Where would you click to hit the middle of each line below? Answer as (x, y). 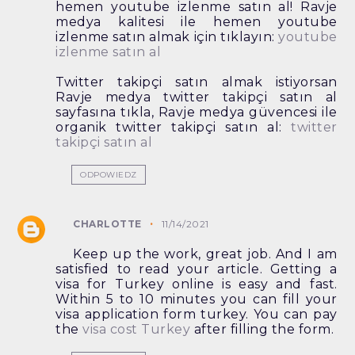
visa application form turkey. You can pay (197, 315)
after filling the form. (262, 330)
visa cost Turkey (137, 330)
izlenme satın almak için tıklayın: (167, 37)
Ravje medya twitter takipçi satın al (197, 97)
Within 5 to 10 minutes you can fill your (197, 300)
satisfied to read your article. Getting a (197, 269)
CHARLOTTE (107, 224)
